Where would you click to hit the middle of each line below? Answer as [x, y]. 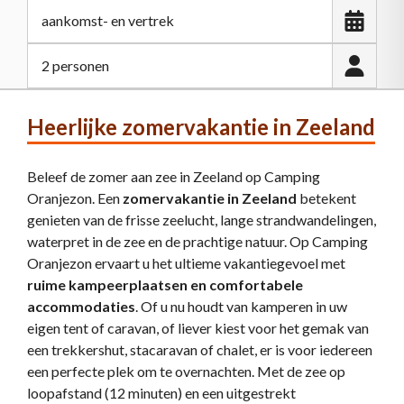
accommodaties [81, 306]
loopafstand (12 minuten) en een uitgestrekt [161, 392]
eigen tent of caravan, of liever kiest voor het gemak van [198, 327]
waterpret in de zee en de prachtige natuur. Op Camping [197, 241]
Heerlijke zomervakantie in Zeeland [201, 126]
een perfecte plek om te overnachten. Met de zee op [186, 371]
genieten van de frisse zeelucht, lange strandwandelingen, [202, 219]
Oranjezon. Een [75, 197]
